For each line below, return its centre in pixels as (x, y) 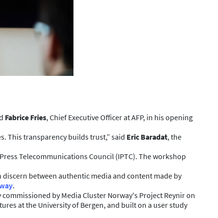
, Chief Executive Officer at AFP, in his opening (119, 117)
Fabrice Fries (26, 117)
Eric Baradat (147, 137)
